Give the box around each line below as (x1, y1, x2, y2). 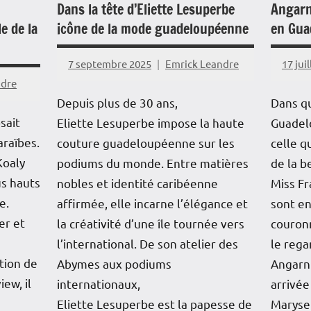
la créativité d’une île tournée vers (56, 215, 244, 230)
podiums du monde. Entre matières (56, 155, 249, 170)
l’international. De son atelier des (56, 235, 238, 251)
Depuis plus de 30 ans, (56, 94, 178, 110)
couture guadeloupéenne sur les (56, 135, 235, 150)
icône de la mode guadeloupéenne (56, 19, 252, 40)
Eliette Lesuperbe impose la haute (56, 115, 244, 130)
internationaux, (56, 276, 140, 291)
